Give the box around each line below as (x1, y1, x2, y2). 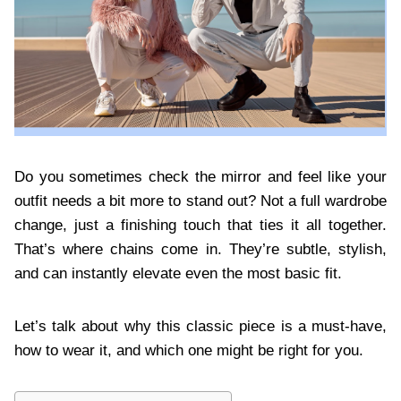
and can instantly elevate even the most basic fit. (14, 264, 342, 282)
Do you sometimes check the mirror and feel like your (14, 167, 387, 185)
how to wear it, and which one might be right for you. (14, 341, 363, 359)
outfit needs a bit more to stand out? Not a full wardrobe (14, 192, 387, 209)
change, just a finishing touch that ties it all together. (14, 216, 387, 234)
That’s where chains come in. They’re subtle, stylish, (14, 240, 387, 258)
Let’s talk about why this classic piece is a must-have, (14, 317, 387, 335)
